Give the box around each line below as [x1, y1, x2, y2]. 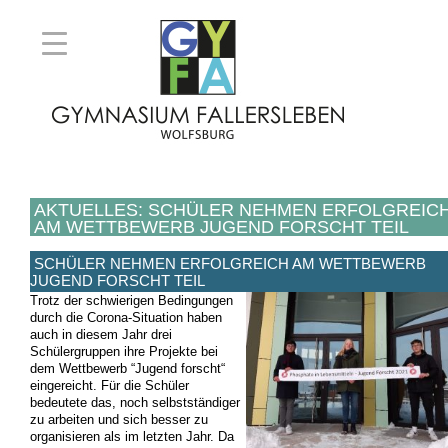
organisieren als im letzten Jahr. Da [29, 429, 234, 445]
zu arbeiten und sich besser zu [29, 412, 208, 428]
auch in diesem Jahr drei [29, 327, 172, 343]
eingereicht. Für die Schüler [29, 378, 189, 394]
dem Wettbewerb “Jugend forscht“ [29, 361, 225, 377]
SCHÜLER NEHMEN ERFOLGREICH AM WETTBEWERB [33, 255, 426, 273]
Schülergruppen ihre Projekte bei [29, 344, 218, 360]
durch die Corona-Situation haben [29, 310, 222, 326]
